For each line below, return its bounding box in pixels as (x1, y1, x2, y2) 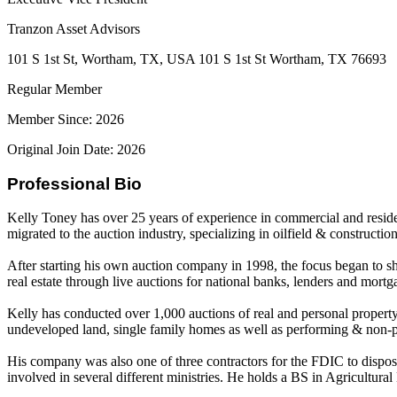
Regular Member (7, 81, 102, 97)
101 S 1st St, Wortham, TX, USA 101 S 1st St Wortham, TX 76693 (7, 51, 386, 66)
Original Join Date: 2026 (7, 141, 145, 157)
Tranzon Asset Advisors (7, 20, 140, 36)
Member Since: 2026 (7, 111, 124, 127)
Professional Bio (7, 174, 142, 193)
